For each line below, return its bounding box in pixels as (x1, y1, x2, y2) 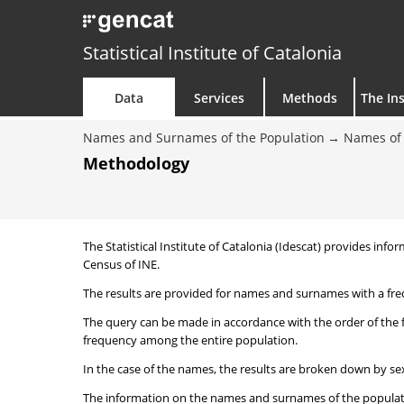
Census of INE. (83, 256, 160, 272)
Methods (281, 89, 337, 106)
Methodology (83, 152, 189, 174)
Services (194, 89, 244, 106)
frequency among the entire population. (83, 332, 298, 348)
